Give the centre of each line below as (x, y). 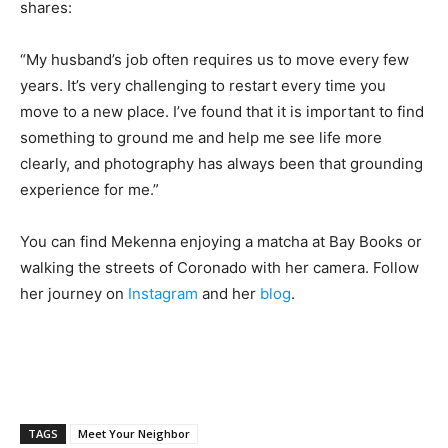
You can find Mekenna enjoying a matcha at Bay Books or (221, 242)
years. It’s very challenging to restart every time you (203, 86)
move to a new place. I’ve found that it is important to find (222, 112)
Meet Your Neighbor (134, 434)
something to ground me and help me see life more (201, 138)
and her (229, 294)
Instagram (163, 294)
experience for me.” (89, 190)
